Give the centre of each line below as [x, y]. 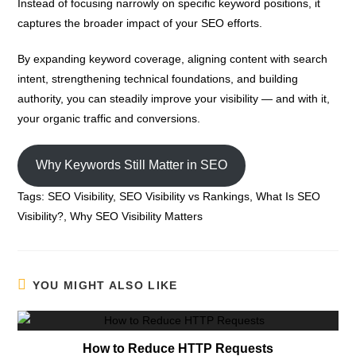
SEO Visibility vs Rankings [185, 196]
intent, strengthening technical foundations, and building [158, 78]
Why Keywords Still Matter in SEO [132, 165]
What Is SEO [288, 196]
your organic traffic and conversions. [109, 118]
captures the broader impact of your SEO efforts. [140, 23]
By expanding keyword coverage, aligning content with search [173, 58]
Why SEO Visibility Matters [137, 216]
